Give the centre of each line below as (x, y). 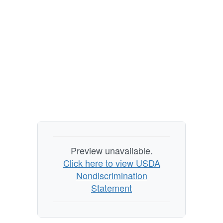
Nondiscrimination (111, 175)
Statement (111, 188)
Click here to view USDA (111, 163)
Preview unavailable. (111, 151)
